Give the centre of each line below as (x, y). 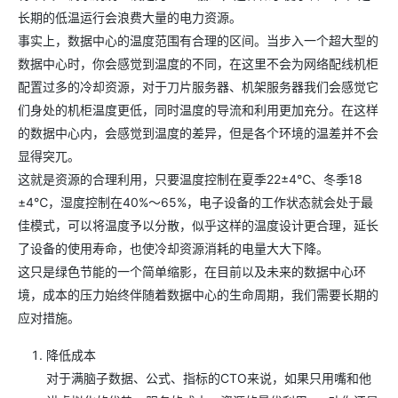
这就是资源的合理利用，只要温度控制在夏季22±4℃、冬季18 (190, 179)
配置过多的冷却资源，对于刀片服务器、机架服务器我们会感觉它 (198, 86)
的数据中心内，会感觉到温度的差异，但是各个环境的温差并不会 (198, 132)
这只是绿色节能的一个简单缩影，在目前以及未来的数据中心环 (192, 271)
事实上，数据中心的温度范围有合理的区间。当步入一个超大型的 (198, 40)
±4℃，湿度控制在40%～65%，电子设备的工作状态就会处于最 (195, 202)
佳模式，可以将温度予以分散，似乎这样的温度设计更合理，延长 (198, 225)
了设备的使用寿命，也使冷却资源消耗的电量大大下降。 (173, 248)
